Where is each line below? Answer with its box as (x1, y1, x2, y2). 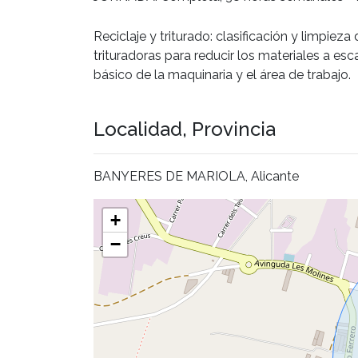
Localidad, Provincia (93, 117, 276, 141)
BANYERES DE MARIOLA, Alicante (93, 168, 299, 184)
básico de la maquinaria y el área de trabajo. (93, 66, 354, 82)
